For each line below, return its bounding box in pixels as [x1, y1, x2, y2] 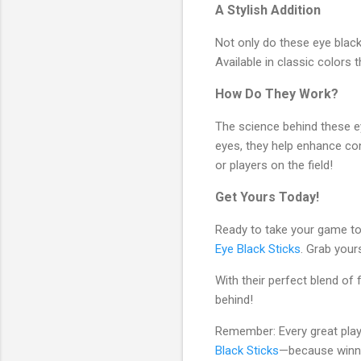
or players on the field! [215, 157, 333, 172]
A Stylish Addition [215, 2, 321, 18]
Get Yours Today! [215, 189, 319, 205]
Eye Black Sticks [215, 241, 301, 256]
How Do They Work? [215, 85, 338, 102]
